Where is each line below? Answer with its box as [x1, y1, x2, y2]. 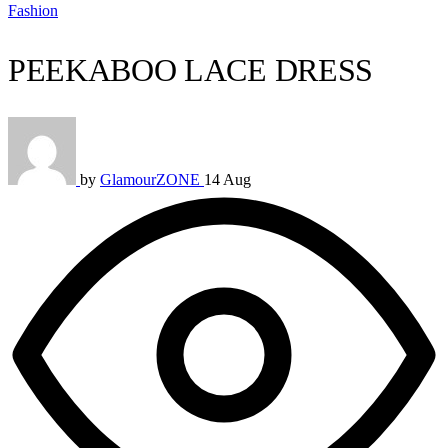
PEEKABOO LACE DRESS [8, 52, 373, 89]
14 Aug [204, 170, 251, 188]
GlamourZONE [100, 170, 204, 188]
